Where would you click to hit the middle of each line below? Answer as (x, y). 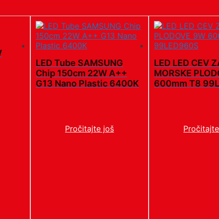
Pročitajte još (90, 129)
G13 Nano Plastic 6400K (88, 84)
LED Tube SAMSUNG (80, 63)
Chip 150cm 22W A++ (82, 73)
